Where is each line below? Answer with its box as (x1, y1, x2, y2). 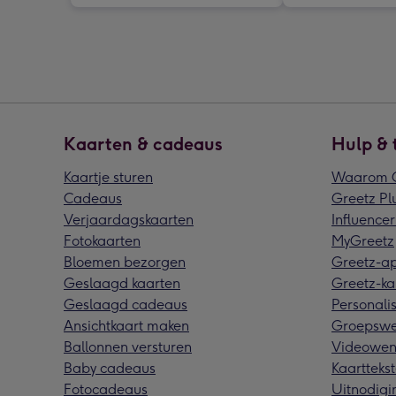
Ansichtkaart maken (64, 316, 189, 334)
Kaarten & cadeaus (64, 133, 223, 155)
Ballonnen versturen (64, 338, 192, 355)
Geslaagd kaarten (64, 274, 180, 292)
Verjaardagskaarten (64, 210, 194, 228)
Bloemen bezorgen (64, 253, 186, 270)
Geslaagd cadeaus (64, 295, 187, 313)
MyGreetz (331, 232, 394, 249)
